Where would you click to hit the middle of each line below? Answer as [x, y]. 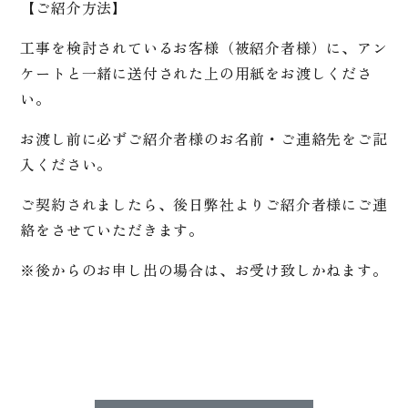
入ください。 [66, 163]
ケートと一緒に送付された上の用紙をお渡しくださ [196, 72]
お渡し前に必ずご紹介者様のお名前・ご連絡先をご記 [204, 138]
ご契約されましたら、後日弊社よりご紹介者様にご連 [204, 204]
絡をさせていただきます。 [112, 229]
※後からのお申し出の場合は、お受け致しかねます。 [204, 269]
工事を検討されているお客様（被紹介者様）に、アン [204, 47]
